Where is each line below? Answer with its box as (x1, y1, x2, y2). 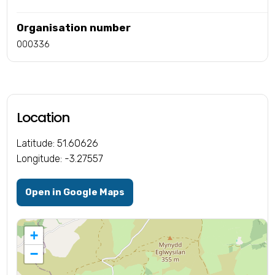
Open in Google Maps (25, 187, 125, 198)
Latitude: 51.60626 (17, 137, 99, 150)
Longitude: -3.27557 (17, 153, 104, 165)
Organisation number (17, 21, 131, 34)
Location (17, 108, 71, 128)
